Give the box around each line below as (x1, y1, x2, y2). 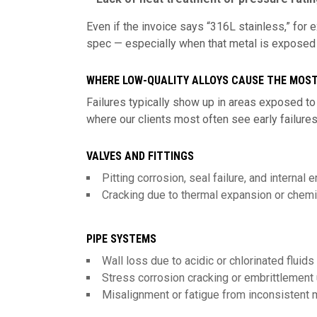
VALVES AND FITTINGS (86, 149, 194, 163)
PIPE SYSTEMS (86, 232, 156, 246)
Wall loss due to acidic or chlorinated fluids (102, 254, 314, 267)
